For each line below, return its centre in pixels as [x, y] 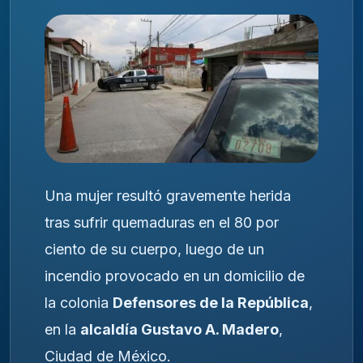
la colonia [79, 302]
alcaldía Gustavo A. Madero [179, 329]
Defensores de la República [211, 302]
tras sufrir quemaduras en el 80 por [162, 222]
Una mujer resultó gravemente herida [168, 195]
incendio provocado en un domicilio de [175, 275]
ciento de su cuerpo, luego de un [154, 249]
